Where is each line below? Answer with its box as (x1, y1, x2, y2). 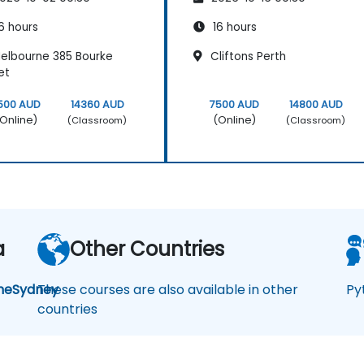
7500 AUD (209, 97, 259, 112)
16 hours (210, 19, 257, 36)
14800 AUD (288, 97, 343, 112)
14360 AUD (70, 97, 124, 112)
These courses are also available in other (37, 280, 298, 300)
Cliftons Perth (207, 49, 286, 65)
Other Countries (70, 236, 224, 263)
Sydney (12, 280, 59, 300)
